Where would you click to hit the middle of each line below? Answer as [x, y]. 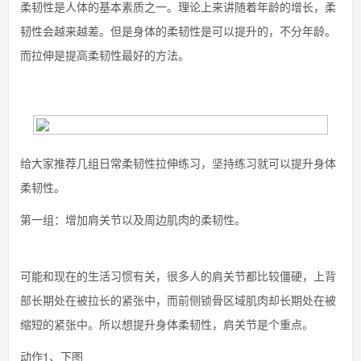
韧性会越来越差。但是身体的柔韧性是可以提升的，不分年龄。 [178, 31]
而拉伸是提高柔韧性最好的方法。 [105, 55]
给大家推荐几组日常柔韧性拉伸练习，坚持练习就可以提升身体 [178, 163]
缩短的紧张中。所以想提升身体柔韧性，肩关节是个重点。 [167, 324]
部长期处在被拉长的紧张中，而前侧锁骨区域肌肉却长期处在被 [178, 300]
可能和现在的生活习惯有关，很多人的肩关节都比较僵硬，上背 [178, 276]
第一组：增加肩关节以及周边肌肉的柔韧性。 [133, 219]
